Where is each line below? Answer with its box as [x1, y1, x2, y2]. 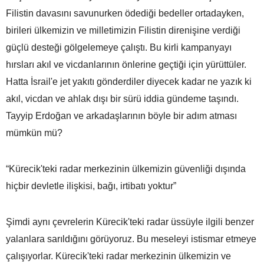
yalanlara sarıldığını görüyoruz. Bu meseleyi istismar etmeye [6, 233, 256, 244]
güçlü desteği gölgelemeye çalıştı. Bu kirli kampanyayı [6, 42, 232, 52]
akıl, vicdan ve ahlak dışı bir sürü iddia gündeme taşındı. [6, 93, 239, 104]
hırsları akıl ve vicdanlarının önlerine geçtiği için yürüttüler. [6, 59, 246, 70]
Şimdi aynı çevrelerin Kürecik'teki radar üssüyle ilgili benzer [6, 216, 254, 227]
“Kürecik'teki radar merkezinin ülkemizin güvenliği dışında [6, 163, 246, 174]
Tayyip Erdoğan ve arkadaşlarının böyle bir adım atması [6, 110, 237, 121]
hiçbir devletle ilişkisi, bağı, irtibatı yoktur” [6, 180, 176, 191]
